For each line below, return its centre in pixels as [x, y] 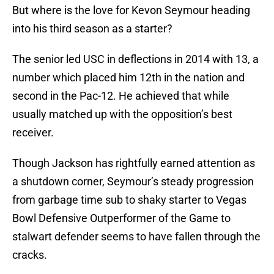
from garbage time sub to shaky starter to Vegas [129, 200]
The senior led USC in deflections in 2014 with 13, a [135, 59]
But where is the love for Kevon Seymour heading [131, 10]
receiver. [33, 133]
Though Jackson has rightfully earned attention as [134, 163]
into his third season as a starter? [92, 29]
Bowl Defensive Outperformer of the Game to [121, 218]
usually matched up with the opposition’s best [122, 114]
